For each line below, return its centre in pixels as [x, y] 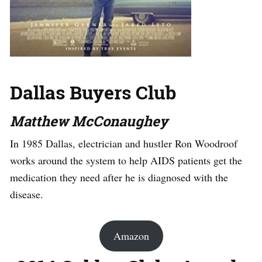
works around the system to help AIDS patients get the [126, 161]
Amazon [131, 236]
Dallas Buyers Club [93, 92]
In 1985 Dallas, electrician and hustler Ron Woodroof [124, 144]
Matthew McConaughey [89, 121]
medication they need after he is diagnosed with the [119, 177]
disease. [27, 194]
